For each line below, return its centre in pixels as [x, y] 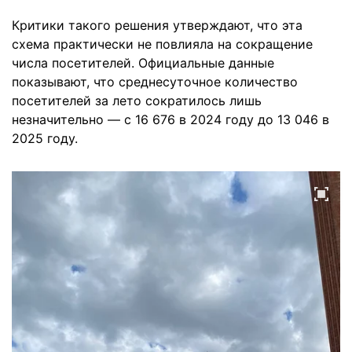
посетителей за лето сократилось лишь [137, 101]
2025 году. [45, 139]
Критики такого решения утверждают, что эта [157, 26]
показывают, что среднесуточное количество [155, 82]
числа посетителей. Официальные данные [143, 63]
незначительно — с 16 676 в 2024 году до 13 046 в [170, 120]
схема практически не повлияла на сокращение [162, 44]
